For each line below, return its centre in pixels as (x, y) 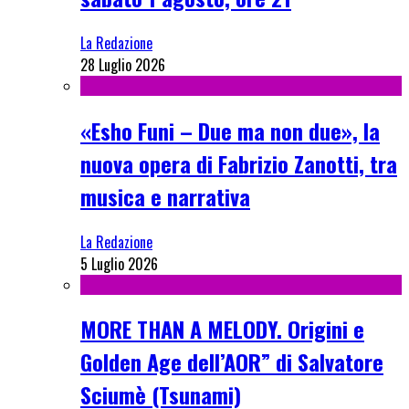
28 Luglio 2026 (123, 64)
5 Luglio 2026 (119, 263)
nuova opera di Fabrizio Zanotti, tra (239, 163)
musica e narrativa (165, 196)
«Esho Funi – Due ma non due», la (230, 130)
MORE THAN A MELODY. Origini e (222, 329)
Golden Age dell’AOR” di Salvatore (232, 362)
